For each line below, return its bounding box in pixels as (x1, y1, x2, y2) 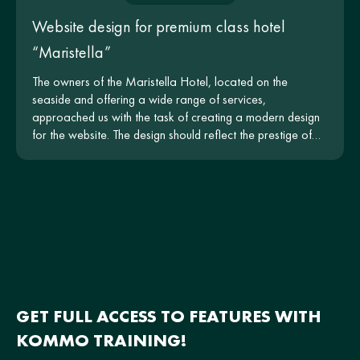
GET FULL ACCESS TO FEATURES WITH (16, 304, 321, 328)
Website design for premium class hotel (32, 15, 285, 37)
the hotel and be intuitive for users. (32, 143, 203, 161)
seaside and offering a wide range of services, (32, 90, 266, 108)
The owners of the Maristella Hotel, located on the (32, 72, 288, 90)
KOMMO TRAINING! (16, 328, 186, 352)
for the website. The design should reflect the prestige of (32, 125, 312, 143)
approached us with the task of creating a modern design (32, 108, 320, 125)
